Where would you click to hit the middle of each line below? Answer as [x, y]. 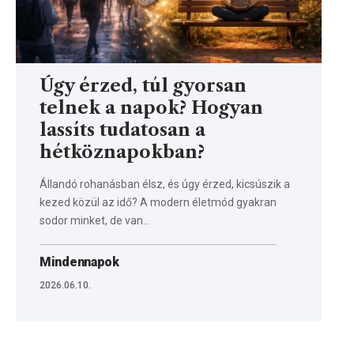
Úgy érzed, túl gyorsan [143, 85]
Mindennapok [79, 262]
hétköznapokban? [122, 152]
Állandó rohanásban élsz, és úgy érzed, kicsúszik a [165, 184]
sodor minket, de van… [95, 220]
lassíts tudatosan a [122, 130]
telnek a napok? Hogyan [151, 107]
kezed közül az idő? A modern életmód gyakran [158, 202]
